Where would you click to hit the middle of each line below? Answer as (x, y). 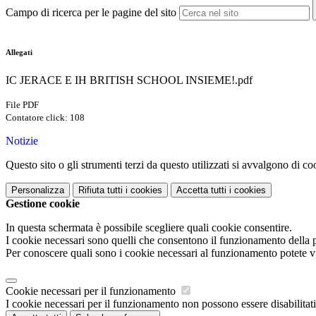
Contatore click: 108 (45, 118)
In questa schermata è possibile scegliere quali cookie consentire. (149, 228)
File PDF (22, 105)
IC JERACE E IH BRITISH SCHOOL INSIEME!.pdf (129, 80)
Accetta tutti (201, 190)
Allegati (19, 53)
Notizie (22, 141)
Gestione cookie (43, 204)
